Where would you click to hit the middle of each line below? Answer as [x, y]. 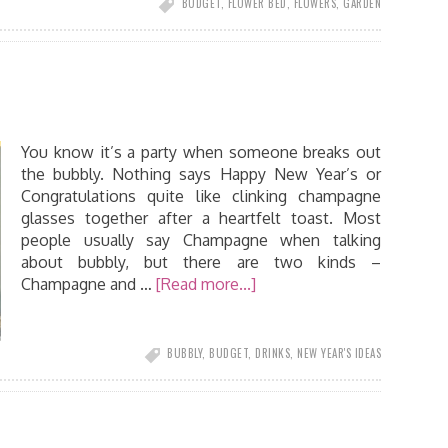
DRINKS [272, 353]
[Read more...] [206, 284]
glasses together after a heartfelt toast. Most [201, 218]
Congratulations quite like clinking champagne [201, 196]
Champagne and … [88, 284]
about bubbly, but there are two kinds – [201, 262]
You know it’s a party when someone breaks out [201, 152]
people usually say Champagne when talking [201, 240]
